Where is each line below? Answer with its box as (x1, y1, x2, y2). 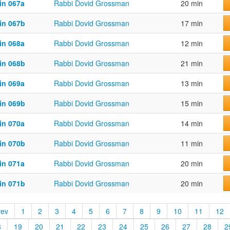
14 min (181, 118, 203, 129)
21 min (181, 58, 203, 69)
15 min (181, 98, 203, 109)
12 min (181, 38, 203, 49)
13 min (181, 78, 203, 89)
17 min (181, 18, 203, 29)
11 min (181, 138, 203, 149)
